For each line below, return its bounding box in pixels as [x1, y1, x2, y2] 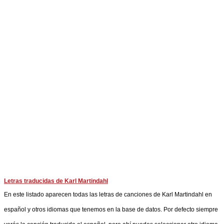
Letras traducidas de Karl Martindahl [4, 177, 108, 184]
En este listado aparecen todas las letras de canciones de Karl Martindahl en [4, 191, 212, 198]
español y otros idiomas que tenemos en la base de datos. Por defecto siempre [4, 206, 218, 213]
